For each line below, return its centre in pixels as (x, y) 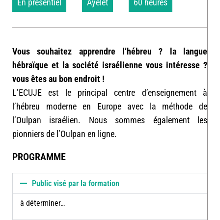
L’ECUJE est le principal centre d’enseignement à (110, 92)
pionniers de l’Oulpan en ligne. (65, 134)
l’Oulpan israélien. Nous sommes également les (110, 120)
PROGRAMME (39, 156)
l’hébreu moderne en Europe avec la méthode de (110, 106)
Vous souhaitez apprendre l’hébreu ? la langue (110, 51)
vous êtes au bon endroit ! (58, 79)
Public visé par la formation (76, 183)
